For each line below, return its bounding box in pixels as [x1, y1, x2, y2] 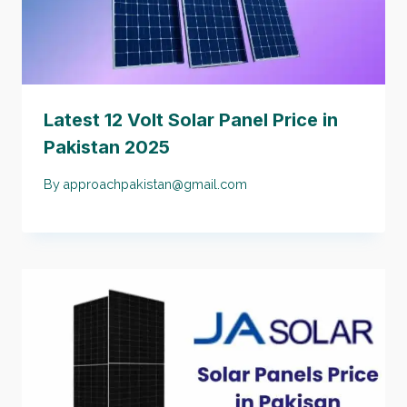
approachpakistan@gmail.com [63, 175, 248, 192]
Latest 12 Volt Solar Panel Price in [44, 108, 338, 131]
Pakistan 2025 [44, 135, 170, 158]
